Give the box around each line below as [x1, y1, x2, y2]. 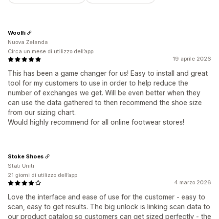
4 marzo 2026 [174, 179, 211, 186]
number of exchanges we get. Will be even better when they [8, 88, 200, 97]
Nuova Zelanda [8, 39, 48, 46]
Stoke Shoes [8, 153, 44, 160]
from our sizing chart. [8, 108, 76, 117]
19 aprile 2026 [173, 55, 211, 63]
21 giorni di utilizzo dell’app [8, 172, 77, 179]
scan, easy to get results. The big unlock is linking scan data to [8, 202, 210, 211]
